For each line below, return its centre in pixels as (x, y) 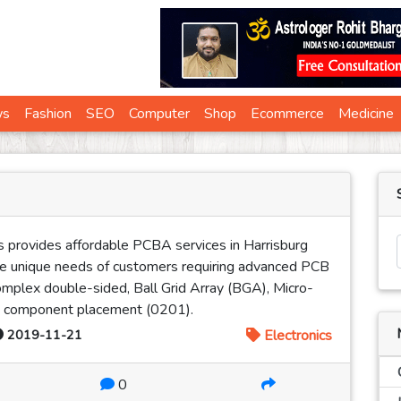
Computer (159, 114)
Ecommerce (287, 114)
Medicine (366, 114)
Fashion (48, 114)
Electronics (296, 336)
